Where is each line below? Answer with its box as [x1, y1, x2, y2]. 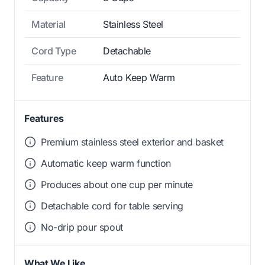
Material [31, 18, 66, 30]
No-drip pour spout [41, 221, 123, 233]
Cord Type [31, 44, 76, 57]
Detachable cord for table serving [41, 199, 183, 212]
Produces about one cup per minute [41, 178, 193, 190]
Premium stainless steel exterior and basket [41, 135, 224, 148]
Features [24, 112, 64, 124]
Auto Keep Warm [103, 71, 175, 83]
